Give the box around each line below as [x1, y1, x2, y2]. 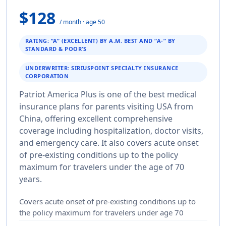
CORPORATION [25, 72, 69, 80]
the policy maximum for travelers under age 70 [19, 207, 184, 217]
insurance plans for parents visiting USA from [19, 100, 193, 112]
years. [19, 173, 42, 185]
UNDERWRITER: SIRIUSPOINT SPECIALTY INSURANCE [25, 64, 179, 72]
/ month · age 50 [59, 17, 105, 26]
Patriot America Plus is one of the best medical [19, 88, 197, 100]
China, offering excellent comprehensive [19, 112, 173, 124]
